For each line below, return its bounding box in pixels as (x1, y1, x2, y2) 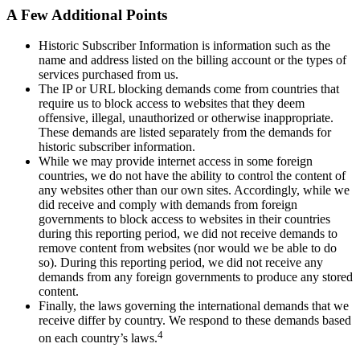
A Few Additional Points (6, 6, 167, 23)
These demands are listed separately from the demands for (39, 125, 331, 140)
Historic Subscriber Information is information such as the (39, 39, 330, 53)
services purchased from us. (39, 67, 178, 82)
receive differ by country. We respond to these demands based (39, 313, 351, 328)
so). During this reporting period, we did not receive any (39, 256, 323, 270)
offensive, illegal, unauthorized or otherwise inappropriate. (39, 111, 333, 125)
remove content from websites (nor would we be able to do (39, 241, 337, 256)
